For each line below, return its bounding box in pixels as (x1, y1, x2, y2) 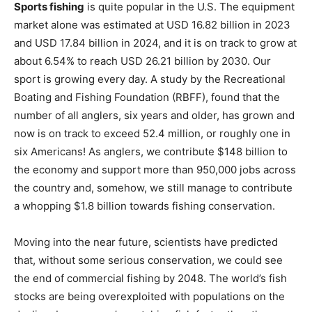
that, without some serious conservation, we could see (14, 214, 283, 228)
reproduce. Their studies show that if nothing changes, (14, 287, 284, 301)
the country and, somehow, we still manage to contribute (14, 142, 292, 156)
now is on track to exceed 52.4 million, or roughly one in (14, 88, 290, 102)
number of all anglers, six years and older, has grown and (14, 70, 295, 84)
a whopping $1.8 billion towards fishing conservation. (14, 160, 275, 174)
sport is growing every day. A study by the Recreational (14, 33, 286, 47)
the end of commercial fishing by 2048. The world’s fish (14, 233, 287, 247)
